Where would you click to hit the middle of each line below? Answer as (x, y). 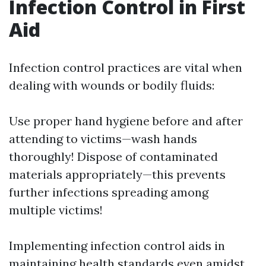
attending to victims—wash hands (103, 139)
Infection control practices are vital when (126, 67)
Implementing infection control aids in (117, 246)
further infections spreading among (109, 192)
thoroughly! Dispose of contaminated (113, 156)
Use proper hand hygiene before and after (126, 121)
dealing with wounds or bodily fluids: (112, 85)
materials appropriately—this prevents (117, 174)
